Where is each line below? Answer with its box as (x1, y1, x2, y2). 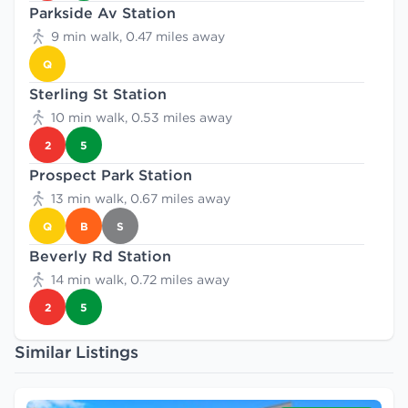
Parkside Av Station (29, 4, 176, 22)
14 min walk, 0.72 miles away (51, 271, 229, 288)
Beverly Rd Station (29, 247, 171, 265)
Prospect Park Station (29, 166, 192, 184)
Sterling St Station (29, 85, 167, 103)
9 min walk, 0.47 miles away (51, 28, 225, 45)
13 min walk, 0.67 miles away (51, 190, 230, 207)
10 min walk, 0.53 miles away (51, 109, 232, 126)
